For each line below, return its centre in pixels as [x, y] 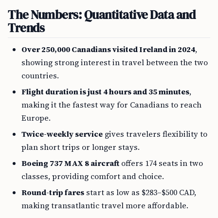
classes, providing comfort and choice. [93, 176]
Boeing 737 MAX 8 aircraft [70, 163]
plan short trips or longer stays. [81, 147]
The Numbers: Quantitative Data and [102, 15]
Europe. [36, 118]
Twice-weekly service [62, 134]
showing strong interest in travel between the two [115, 62]
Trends [26, 28]
